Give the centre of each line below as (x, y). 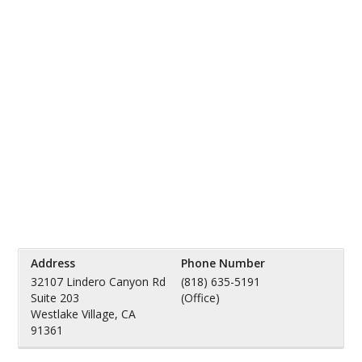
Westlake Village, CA (84, 314)
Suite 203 (55, 298)
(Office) (200, 298)
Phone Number (223, 263)
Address (53, 263)
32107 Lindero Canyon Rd (99, 282)
